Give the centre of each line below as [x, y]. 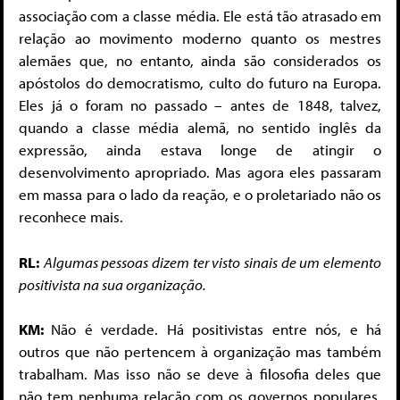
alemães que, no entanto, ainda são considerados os [200, 61]
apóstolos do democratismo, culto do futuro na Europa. [200, 83]
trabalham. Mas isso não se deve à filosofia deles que [200, 374]
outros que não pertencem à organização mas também [200, 352]
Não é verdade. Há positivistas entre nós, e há [217, 329]
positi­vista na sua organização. [112, 284]
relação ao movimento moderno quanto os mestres [200, 38]
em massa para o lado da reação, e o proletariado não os [200, 195]
